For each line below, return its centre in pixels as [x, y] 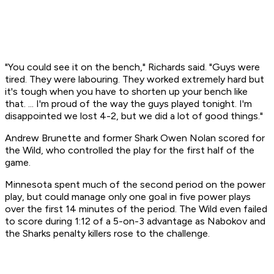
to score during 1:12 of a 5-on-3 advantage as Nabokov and [135, 221]
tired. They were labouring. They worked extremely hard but [135, 80]
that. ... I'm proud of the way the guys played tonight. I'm [128, 104]
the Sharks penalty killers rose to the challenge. [107, 234]
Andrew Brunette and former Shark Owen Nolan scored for [135, 138]
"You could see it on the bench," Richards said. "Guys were [132, 67]
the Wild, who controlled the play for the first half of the [130, 150]
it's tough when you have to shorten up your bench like [126, 92]
